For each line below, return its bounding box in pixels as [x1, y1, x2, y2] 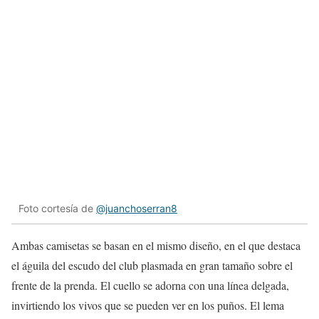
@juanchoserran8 [96, 202, 177, 215]
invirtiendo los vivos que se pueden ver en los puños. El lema [11, 297, 284, 313]
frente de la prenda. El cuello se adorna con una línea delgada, [11, 277, 289, 293]
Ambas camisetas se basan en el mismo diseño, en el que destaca [11, 237, 300, 253]
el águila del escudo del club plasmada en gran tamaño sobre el [11, 257, 293, 273]
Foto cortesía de [19, 202, 96, 215]
